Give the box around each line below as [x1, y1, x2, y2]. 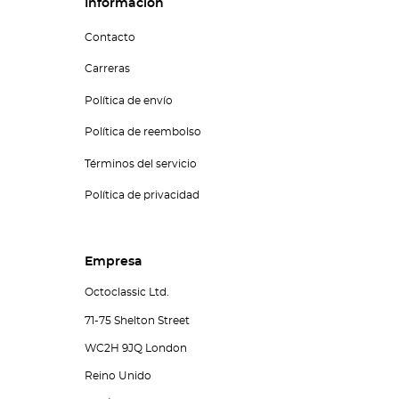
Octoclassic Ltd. [84, 287, 169, 298]
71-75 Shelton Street [84, 314, 190, 326]
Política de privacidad [84, 190, 199, 201]
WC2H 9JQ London [84, 342, 187, 354]
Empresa [84, 256, 142, 269]
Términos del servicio [84, 158, 197, 169]
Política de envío [84, 94, 173, 106]
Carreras [84, 63, 130, 75]
